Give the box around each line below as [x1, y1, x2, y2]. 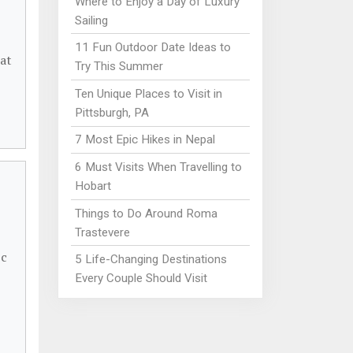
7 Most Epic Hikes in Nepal [74, 132, 215, 147]
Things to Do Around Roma [74, 206, 217, 221]
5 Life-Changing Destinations [74, 252, 227, 267]
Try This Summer [74, 59, 163, 74]
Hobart [74, 178, 111, 193]
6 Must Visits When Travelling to [74, 159, 242, 174]
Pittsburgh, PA [74, 105, 149, 120]
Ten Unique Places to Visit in [74, 86, 222, 101]
